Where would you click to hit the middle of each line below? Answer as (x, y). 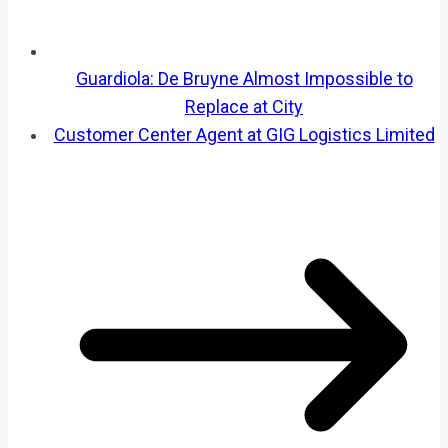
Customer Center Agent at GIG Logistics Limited (244, 134)
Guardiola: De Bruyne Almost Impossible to (244, 78)
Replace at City (244, 106)
